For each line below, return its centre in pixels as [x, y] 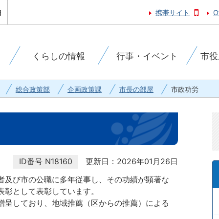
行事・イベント [147, 56]
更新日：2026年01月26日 [132, 161]
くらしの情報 [58, 56]
